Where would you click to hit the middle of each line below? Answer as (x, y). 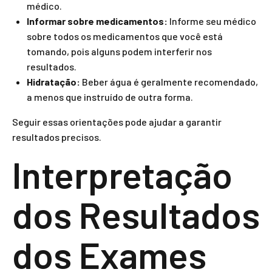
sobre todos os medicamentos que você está (125, 36)
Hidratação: (53, 82)
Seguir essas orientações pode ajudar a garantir (117, 122)
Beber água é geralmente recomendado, (169, 82)
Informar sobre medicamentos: (97, 21)
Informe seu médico (212, 21)
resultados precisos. (57, 137)
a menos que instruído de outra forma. (110, 97)
